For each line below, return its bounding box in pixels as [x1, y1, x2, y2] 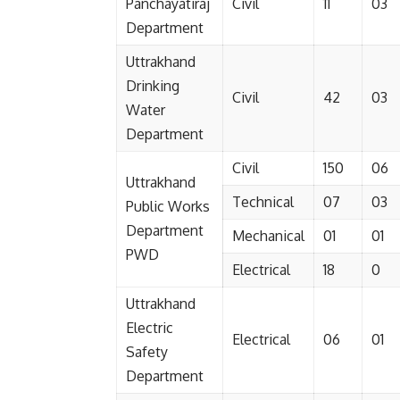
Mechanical [232, 227, 304, 245]
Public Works [126, 197, 210, 215]
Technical [232, 193, 294, 211]
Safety [126, 343, 168, 361]
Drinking [126, 77, 179, 95]
